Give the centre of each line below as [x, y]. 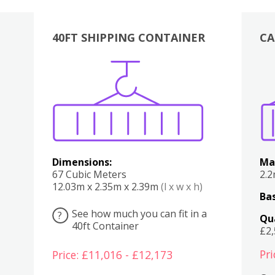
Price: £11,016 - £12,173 [112, 255]
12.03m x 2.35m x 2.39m [106, 186]
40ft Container [105, 226]
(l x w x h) [181, 186]
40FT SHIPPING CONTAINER [128, 37]
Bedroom [168, 79]
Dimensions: [82, 162]
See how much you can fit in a [139, 213]
